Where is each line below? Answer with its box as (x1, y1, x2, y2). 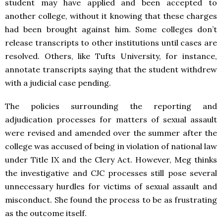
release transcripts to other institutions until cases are (5, 38, 217, 48)
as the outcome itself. (5, 208, 87, 219)
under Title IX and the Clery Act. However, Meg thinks (5, 155, 217, 165)
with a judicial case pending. (5, 78, 111, 88)
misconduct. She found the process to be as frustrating (5, 195, 217, 205)
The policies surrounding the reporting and (5, 101, 217, 111)
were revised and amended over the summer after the (5, 128, 217, 138)
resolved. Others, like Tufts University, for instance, (5, 51, 217, 61)
